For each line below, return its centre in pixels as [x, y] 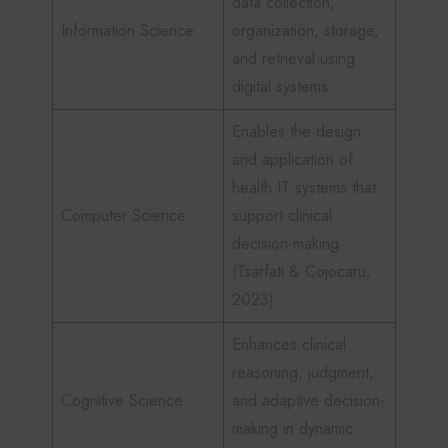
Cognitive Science [122, 400]
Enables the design [296, 131]
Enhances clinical [289, 344]
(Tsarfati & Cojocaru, [301, 271]
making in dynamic [292, 428]
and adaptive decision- [308, 400]
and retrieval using [293, 58]
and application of [292, 159]
